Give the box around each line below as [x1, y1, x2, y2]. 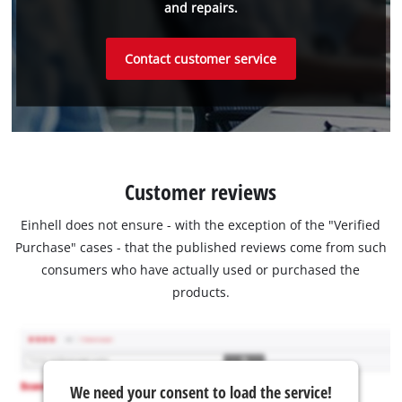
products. [171, 283, 230, 301]
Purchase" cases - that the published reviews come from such [14, 238, 387, 256]
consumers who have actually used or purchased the [41, 260, 361, 278]
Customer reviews [125, 176, 277, 206]
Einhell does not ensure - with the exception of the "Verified [21, 215, 381, 233]
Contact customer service [125, 50, 277, 68]
